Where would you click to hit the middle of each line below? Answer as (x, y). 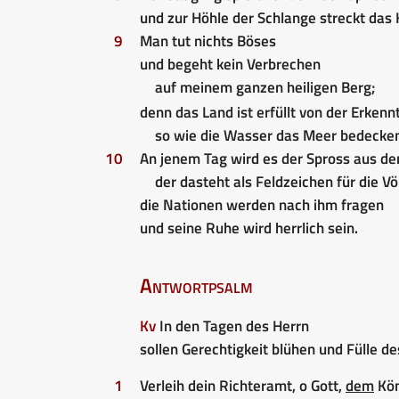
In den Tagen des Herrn (232, 326)
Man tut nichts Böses (208, 41)
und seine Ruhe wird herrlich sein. (249, 228)
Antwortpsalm (196, 285)
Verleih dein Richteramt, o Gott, (243, 385)
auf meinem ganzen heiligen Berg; (265, 87)
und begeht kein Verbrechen (230, 64)
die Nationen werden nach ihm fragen (262, 204)
